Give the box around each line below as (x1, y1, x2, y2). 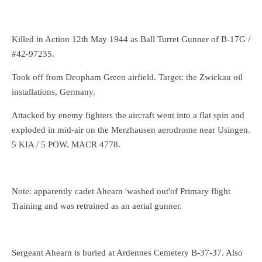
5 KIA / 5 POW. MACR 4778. (12, 140, 120, 150)
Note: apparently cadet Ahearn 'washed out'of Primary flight (12, 187, 230, 196)
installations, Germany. (12, 87, 95, 97)
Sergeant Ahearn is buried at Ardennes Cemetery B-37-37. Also (12, 248, 243, 258)
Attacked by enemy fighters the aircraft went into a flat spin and (12, 111, 244, 120)
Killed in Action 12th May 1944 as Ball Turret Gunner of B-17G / (12, 35, 250, 44)
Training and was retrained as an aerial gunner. (12, 201, 182, 211)
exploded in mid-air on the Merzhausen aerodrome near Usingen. (12, 125, 250, 135)
